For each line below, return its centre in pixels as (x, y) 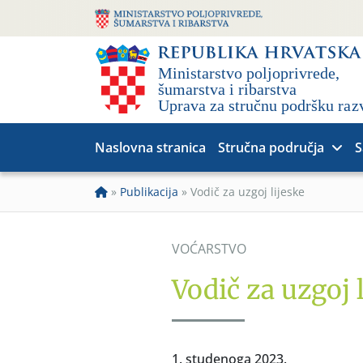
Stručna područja (271, 147)
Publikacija (149, 192)
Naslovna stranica (150, 147)
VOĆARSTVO (209, 249)
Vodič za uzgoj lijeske (248, 192)
